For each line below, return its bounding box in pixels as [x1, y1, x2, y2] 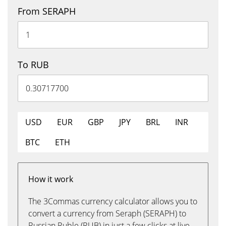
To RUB [18, 59, 49, 71]
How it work [28, 174, 73, 185]
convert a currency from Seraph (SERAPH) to [28, 208, 186, 219]
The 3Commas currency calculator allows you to [28, 196, 197, 207]
